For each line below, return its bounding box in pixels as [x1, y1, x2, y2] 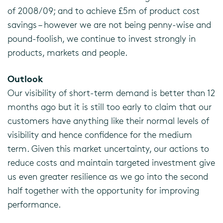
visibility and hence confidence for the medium [7, 129, 192, 140]
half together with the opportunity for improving [7, 185, 199, 196]
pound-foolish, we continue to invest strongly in [7, 33, 196, 44]
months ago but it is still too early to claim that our [7, 101, 212, 112]
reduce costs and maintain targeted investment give [7, 157, 215, 168]
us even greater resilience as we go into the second [7, 171, 208, 182]
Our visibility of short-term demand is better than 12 [7, 87, 215, 98]
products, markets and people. [7, 47, 127, 58]
